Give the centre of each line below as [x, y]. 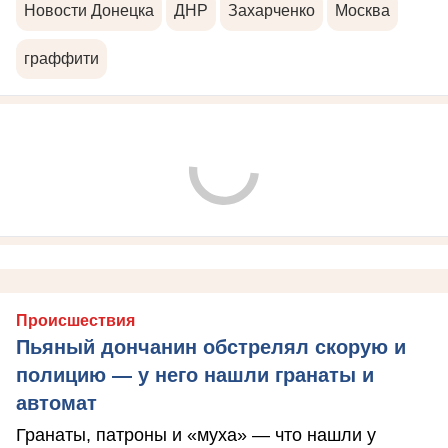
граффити [61, 59]
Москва [362, 11]
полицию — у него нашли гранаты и [195, 375]
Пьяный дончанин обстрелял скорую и [211, 347]
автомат [56, 403]
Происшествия [75, 321]
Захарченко [271, 11]
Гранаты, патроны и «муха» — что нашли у [196, 435]
